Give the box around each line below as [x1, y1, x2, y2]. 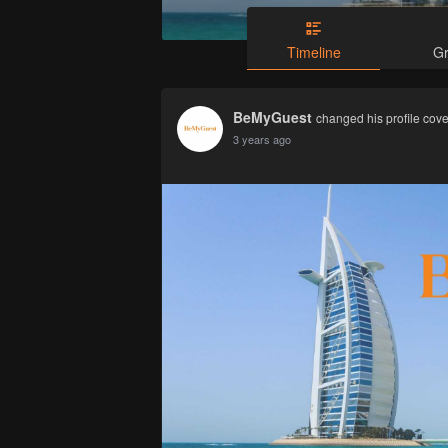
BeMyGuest [233, 107, 312, 128]
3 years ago [233, 131, 291, 148]
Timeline [286, 42, 341, 63]
